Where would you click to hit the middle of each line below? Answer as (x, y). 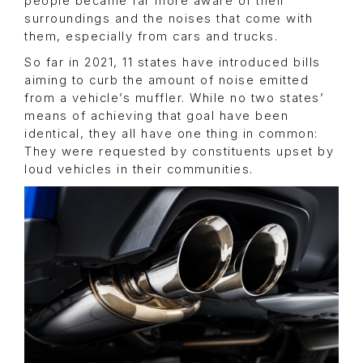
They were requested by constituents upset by (179, 151)
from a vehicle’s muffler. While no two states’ (174, 98)
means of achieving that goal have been (156, 115)
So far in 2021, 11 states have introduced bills (173, 62)
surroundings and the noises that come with (169, 18)
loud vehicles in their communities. (139, 169)
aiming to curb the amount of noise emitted (167, 80)
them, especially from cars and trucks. (151, 36)
